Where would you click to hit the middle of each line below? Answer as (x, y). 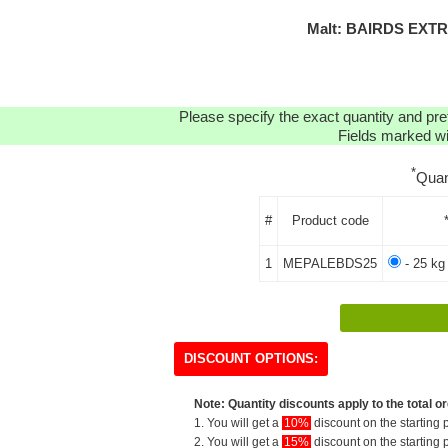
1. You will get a (238, 422)
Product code (330, 220)
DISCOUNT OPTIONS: (251, 358)
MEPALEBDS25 (330, 263)
